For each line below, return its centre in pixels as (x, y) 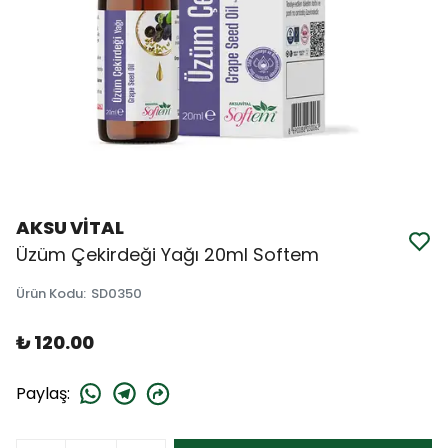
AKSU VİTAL (70, 227)
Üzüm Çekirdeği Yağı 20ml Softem (167, 254)
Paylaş (41, 393)
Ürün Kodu (49, 293)
